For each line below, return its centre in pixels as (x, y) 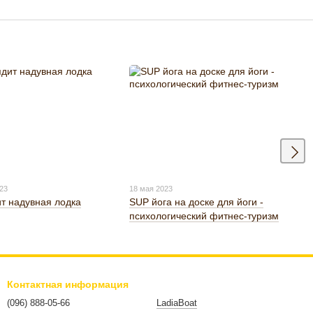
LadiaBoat (177, 303)
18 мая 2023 (151, 189)
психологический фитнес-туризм (204, 216)
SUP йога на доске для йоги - (197, 202)
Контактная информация (68, 285)
